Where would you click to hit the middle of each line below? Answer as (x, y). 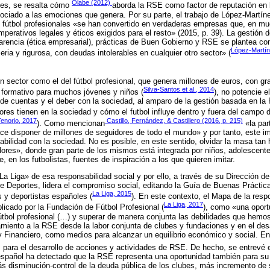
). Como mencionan (71, 123)
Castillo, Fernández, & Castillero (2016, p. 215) (174, 120)
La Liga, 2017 (184, 205)
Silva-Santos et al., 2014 (179, 89)
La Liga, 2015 (112, 194)
